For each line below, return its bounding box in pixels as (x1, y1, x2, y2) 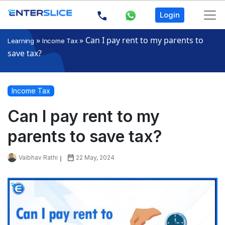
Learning (8, 37, 34, 45)
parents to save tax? (8, 127, 162, 147)
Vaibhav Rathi (19, 154, 58, 162)
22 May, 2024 (76, 154, 115, 162)
